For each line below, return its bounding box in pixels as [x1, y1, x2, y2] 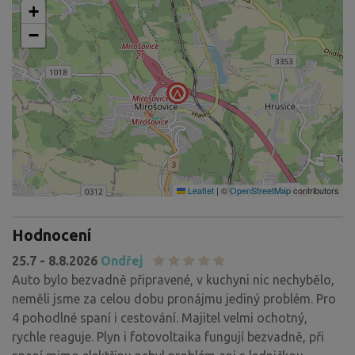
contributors [291, 183, 339, 197]
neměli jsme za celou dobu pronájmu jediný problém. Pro [12, 291, 336, 306]
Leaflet [185, 183, 214, 197]
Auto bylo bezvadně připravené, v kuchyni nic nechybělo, [12, 272, 334, 287]
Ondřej [101, 253, 143, 268]
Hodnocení [12, 225, 91, 244]
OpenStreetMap [230, 183, 291, 197]
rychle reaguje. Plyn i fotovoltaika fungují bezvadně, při [12, 329, 324, 344]
